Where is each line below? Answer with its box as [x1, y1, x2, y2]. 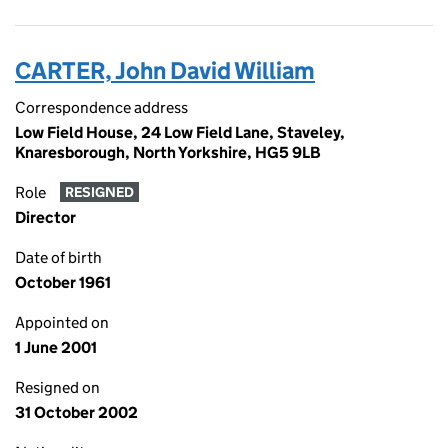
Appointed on [15, 313, 109, 332]
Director [15, 208, 76, 227]
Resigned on [15, 378, 100, 397]
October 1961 [15, 273, 111, 292]
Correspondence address [15, 98, 188, 117]
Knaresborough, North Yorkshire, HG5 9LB [15, 143, 321, 162]
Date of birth [15, 248, 102, 267]
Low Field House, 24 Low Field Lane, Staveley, [15, 123, 345, 142]
